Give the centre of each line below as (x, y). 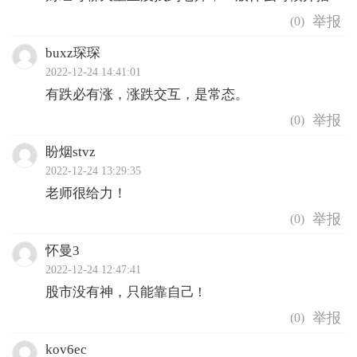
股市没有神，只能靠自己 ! (124, 292)
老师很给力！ (86, 194)
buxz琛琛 (73, 53)
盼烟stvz (70, 152)
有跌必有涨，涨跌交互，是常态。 (147, 95)
